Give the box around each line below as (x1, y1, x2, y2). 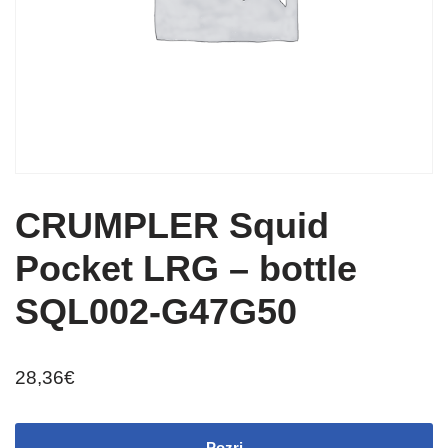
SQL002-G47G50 (15, 291, 297, 332)
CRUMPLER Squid (15, 205, 329, 246)
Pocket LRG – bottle (15, 248, 357, 289)
